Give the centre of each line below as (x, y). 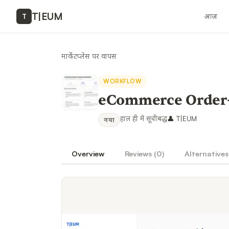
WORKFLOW (123, 81)
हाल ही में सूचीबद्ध (144, 118)
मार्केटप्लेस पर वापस (89, 56)
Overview (88, 153)
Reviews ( (141, 153)
